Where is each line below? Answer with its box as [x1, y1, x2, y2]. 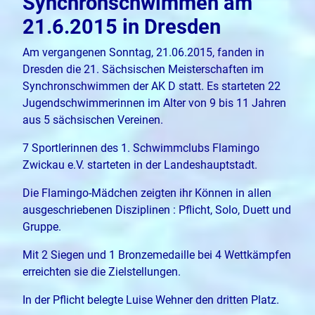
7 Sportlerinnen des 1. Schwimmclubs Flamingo [22, 141, 259, 155]
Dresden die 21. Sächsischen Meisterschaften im [22, 62, 264, 76]
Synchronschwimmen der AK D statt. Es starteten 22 [22, 79, 281, 93]
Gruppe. [22, 219, 61, 233]
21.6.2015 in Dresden [22, 14, 221, 39]
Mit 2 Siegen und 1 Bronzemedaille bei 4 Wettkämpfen [22, 247, 291, 262]
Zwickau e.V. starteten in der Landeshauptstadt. [22, 157, 257, 172]
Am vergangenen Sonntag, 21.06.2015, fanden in [22, 45, 264, 59]
